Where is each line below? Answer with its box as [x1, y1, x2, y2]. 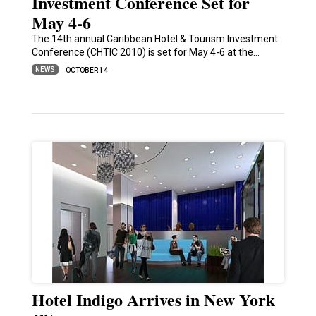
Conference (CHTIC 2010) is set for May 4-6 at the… [31, 47, 260, 59]
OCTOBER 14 [65, 66, 108, 75]
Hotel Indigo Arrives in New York [31, 287, 275, 312]
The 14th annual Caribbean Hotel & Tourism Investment [31, 33, 278, 45]
